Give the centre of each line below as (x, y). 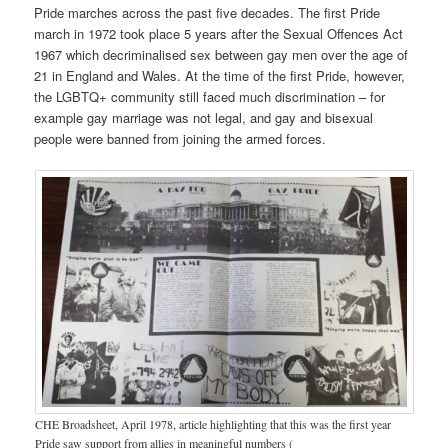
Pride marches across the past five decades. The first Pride (207, 12)
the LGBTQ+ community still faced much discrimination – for (210, 96)
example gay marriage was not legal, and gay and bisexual (204, 117)
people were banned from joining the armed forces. (180, 138)
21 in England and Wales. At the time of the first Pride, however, (220, 75)
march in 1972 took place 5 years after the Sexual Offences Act (219, 33)
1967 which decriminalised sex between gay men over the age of (221, 54)
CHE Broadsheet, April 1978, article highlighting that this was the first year (212, 423)
